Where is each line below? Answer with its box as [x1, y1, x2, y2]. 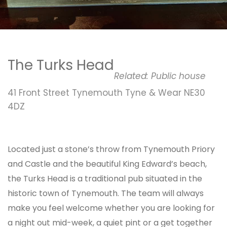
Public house [151, 70, 206, 82]
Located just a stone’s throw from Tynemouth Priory [8, 143, 215, 155]
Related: [114, 70, 151, 82]
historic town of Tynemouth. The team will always [8, 187, 204, 199]
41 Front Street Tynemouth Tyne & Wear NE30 [8, 87, 205, 99]
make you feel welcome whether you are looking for [8, 202, 215, 214]
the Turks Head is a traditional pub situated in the [8, 173, 202, 184]
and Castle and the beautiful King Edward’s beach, [8, 158, 207, 170]
